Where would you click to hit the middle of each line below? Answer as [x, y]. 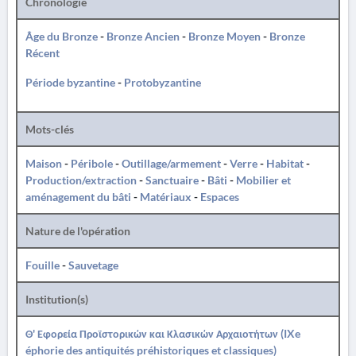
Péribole [92, 163]
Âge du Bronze [62, 36]
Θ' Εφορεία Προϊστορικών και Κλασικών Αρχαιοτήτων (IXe [163, 333]
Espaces [220, 197]
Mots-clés [50, 129]
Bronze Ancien [143, 36]
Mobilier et [263, 180]
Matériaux [166, 197]
